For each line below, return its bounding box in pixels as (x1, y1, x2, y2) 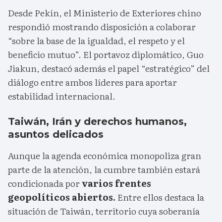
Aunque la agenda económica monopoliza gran (8, 149, 201, 163)
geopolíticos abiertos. (8, 190, 115, 204)
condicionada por (8, 176, 80, 190)
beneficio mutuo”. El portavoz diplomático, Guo (8, 48, 204, 61)
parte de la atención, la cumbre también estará (8, 163, 200, 176)
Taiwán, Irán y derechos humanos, (8, 115, 187, 128)
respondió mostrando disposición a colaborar (8, 20, 196, 34)
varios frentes (80, 176, 151, 190)
